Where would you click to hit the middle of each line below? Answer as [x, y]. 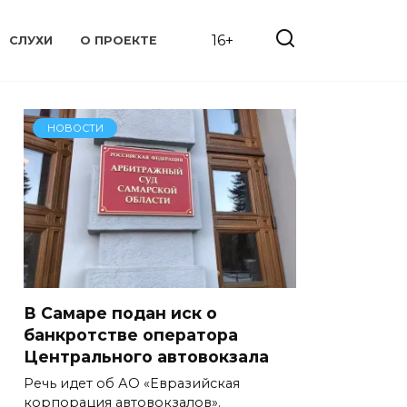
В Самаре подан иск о [120, 313]
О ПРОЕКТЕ [119, 41]
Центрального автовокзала [146, 356]
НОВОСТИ [75, 128]
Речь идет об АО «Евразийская [132, 383]
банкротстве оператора [131, 334]
